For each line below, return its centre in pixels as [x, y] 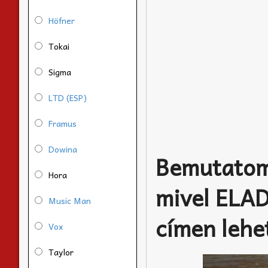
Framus [63, 123]
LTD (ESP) [68, 97]
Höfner [62, 20]
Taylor [61, 252]
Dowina [63, 149]
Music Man [70, 200]
